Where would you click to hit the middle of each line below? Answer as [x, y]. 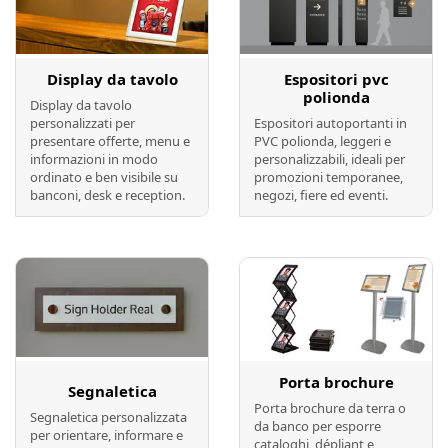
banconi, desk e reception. [107, 194]
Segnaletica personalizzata [108, 417]
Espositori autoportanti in [330, 122]
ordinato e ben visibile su [104, 176]
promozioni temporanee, [328, 176]
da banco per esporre [317, 426]
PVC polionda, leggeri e [322, 140]
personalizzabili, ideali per [329, 158]
